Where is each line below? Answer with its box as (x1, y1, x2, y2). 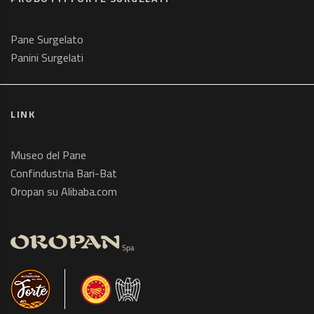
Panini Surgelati (11, 47, 83, 68)
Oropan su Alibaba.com (11, 181, 117, 202)
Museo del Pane (11, 144, 86, 165)
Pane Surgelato (11, 29, 83, 50)
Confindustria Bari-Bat (11, 163, 117, 184)
